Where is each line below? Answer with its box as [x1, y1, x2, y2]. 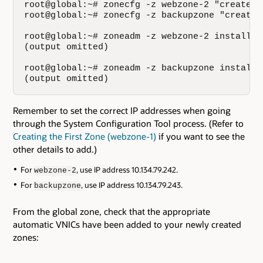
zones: [13, 231, 39, 244]
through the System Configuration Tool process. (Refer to [13, 117, 244, 130]
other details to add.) [13, 143, 97, 156]
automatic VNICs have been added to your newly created [13, 218, 241, 231]
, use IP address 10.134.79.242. [76, 165, 178, 175]
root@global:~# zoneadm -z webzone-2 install [24, 32, 252, 42]
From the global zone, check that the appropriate [13, 205, 210, 218]
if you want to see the [156, 130, 245, 143]
